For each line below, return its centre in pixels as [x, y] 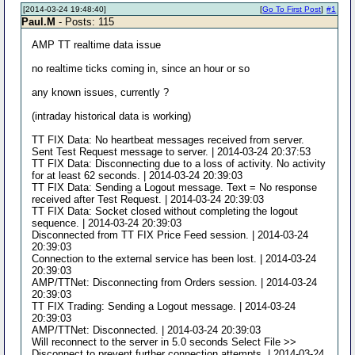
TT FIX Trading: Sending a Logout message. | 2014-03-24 [164, 306]
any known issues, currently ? [101, 92]
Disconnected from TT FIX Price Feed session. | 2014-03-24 [170, 235]
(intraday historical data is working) [112, 116]
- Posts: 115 [85, 22]
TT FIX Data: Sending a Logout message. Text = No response [175, 187]
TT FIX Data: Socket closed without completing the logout [165, 211]
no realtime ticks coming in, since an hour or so [141, 69]
